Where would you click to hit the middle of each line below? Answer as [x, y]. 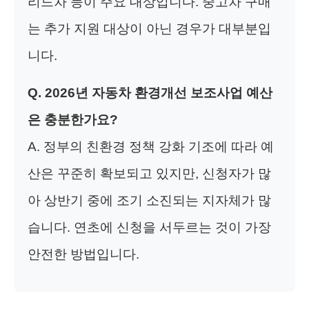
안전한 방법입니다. [83, 255]
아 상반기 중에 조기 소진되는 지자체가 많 [149, 201]
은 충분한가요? [73, 120]
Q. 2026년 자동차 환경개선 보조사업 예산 [150, 93]
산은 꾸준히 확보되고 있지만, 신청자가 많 [149, 174]
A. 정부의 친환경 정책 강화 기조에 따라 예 [151, 147]
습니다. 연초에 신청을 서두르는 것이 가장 [149, 228]
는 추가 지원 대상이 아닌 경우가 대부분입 [149, 29]
